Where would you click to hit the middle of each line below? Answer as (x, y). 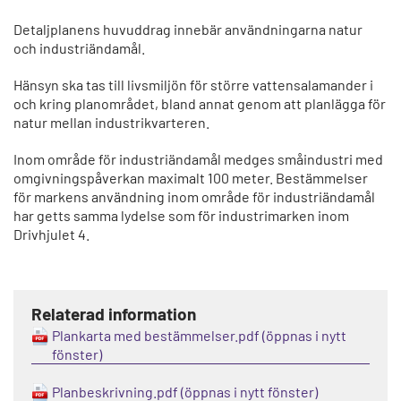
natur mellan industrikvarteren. (111, 123)
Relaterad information (114, 314)
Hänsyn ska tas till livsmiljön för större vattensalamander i (193, 85)
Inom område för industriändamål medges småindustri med (198, 159)
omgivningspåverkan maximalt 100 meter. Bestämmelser (191, 178)
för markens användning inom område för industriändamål (194, 197)
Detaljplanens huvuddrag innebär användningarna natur (188, 30)
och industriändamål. (79, 48)
